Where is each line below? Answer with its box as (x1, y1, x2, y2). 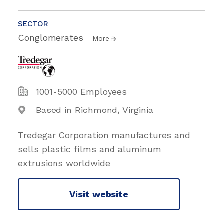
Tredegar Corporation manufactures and (18, 129, 190, 140)
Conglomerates (18, 32, 86, 43)
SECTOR (18, 19, 48, 28)
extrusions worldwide (18, 157, 110, 168)
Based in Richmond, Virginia (36, 104, 153, 115)
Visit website (69, 189, 128, 200)
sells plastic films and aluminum (18, 143, 161, 154)
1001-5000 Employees (36, 86, 127, 97)
